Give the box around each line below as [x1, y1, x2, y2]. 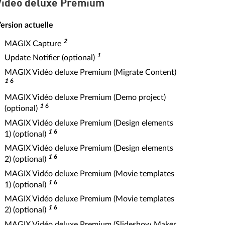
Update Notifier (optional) [5, 54, 97, 62]
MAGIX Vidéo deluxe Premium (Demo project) [5, 93, 166, 101]
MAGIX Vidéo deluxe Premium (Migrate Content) [5, 68, 176, 76]
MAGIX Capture [5, 39, 63, 48]
